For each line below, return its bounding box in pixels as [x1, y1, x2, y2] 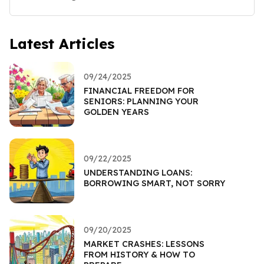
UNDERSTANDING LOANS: [84, 167, 192, 178]
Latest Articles [9, 34, 114, 52]
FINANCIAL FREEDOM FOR [84, 85, 194, 96]
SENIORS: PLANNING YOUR [84, 95, 199, 107]
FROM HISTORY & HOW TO [84, 249, 195, 260]
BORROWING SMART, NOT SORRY [84, 177, 225, 189]
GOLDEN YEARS [84, 106, 149, 117]
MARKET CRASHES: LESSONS [84, 238, 204, 249]
